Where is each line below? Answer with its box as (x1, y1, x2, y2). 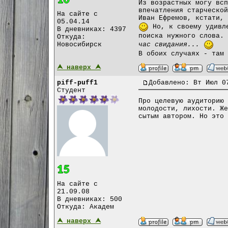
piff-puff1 (57, 79, 98, 87)
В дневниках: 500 (57, 195, 122, 203)
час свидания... (138, 41, 199, 49)
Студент (57, 87, 85, 95)
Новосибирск (57, 40, 102, 48)
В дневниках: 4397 (57, 25, 126, 33)
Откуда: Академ (57, 203, 114, 211)
